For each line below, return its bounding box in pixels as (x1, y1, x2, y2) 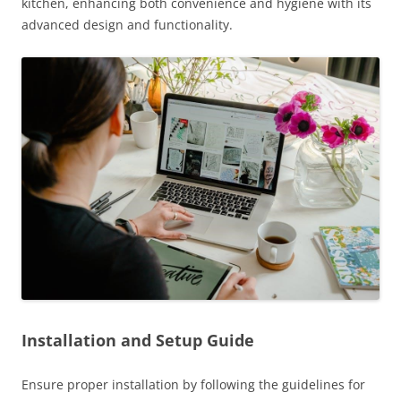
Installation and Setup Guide (21, 329, 254, 352)
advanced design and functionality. (21, 15, 233, 33)
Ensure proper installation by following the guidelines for (21, 376, 365, 394)
